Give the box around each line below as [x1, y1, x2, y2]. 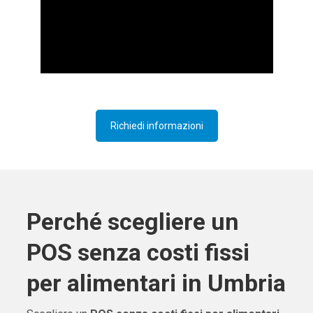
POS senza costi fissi [26, 238, 249, 267]
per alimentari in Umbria [26, 269, 286, 298]
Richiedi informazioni [110, 120, 203, 132]
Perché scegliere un [26, 208, 239, 236]
